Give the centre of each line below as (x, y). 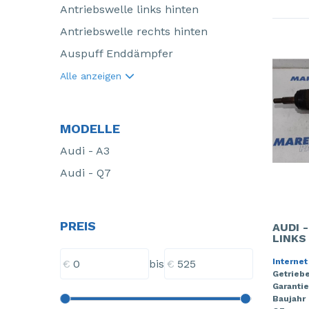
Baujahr (289, 298)
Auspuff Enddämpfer (117, 53)
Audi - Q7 (86, 173)
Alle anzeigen (92, 76)
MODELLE (90, 129)
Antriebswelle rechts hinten (134, 31)
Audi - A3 (85, 151)
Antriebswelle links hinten (129, 9)
